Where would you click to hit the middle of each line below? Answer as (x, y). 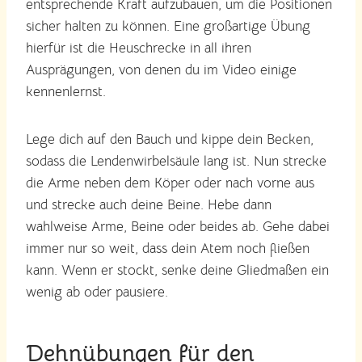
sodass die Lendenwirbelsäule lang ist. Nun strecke (176, 161)
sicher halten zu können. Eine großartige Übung (168, 26)
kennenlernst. (66, 91)
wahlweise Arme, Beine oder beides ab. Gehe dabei (178, 226)
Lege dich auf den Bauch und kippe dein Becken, (170, 139)
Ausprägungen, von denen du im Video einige (161, 69)
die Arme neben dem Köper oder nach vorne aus (170, 183)
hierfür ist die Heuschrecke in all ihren (139, 48)
